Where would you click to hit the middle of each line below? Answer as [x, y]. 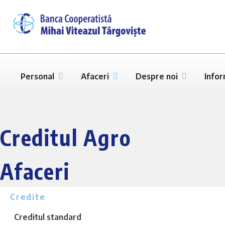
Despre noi [157, 76]
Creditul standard [48, 217]
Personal [37, 76]
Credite [28, 197]
